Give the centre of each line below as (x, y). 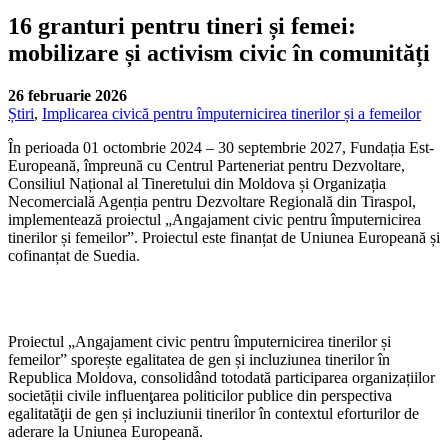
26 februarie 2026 (67, 95)
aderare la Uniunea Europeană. (105, 431)
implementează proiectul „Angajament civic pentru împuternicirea (214, 219)
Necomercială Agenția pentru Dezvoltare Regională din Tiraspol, (212, 201)
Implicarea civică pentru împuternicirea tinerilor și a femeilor (231, 113)
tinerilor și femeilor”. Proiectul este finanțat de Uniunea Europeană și (224, 237)
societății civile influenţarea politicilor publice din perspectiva (200, 395)
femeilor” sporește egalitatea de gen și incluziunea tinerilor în (199, 359)
